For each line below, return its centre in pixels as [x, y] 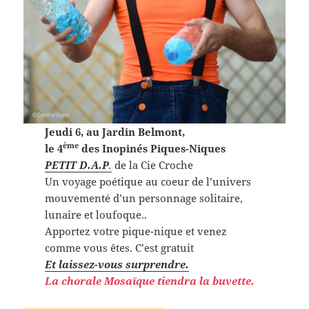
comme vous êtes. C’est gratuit [119, 247]
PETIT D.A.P [77, 165]
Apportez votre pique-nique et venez [136, 231]
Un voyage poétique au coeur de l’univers [148, 181]
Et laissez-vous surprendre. [117, 264]
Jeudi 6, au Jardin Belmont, [114, 131]
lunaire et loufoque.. [96, 214]
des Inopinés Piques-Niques [152, 148]
